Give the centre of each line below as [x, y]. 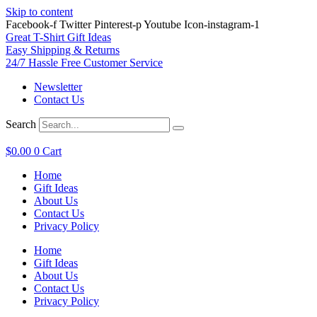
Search [21, 124]
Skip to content [39, 12]
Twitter [75, 24]
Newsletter [58, 87]
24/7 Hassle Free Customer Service [84, 63]
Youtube [162, 24]
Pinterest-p [118, 24]
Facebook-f [31, 24]
